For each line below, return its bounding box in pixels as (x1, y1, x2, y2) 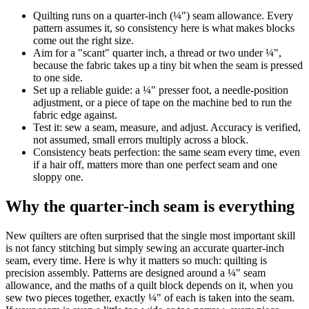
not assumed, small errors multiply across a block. (33, 133, 248, 146)
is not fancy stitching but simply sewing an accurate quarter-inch (6, 241, 284, 254)
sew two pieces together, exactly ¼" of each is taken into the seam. (6, 291, 295, 303)
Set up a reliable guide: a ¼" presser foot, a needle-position (33, 83, 288, 96)
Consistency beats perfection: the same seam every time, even (33, 146, 300, 158)
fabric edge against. (33, 108, 117, 121)
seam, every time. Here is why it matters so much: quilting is (6, 254, 267, 266)
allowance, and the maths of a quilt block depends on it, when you (6, 279, 293, 291)
